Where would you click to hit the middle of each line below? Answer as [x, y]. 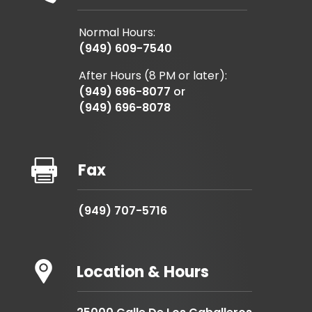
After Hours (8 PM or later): [153, 76]
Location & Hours [142, 272]
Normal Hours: [117, 33]
